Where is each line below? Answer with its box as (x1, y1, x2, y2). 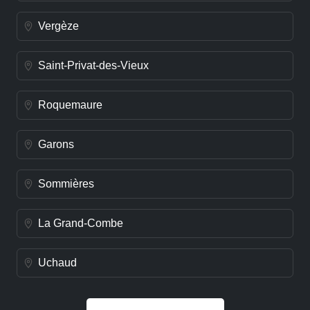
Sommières (38, 177, 94, 190)
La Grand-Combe (38, 217, 123, 229)
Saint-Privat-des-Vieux (38, 59, 149, 71)
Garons (38, 138, 74, 150)
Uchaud (38, 256, 77, 268)
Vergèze (38, 19, 79, 32)
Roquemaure (38, 98, 102, 111)
